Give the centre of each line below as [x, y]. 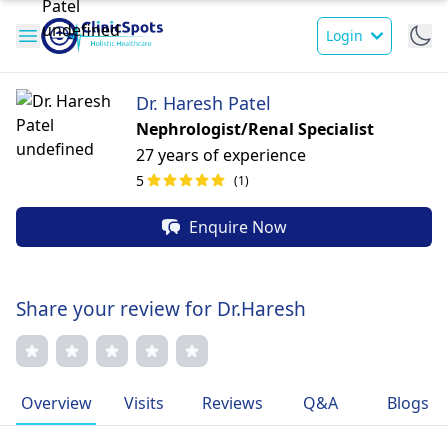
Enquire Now [238, 227]
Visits [144, 403]
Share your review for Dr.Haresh [161, 309]
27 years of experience [221, 155]
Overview [56, 403]
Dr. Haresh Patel [203, 103]
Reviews [232, 403]
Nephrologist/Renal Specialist [255, 129]
